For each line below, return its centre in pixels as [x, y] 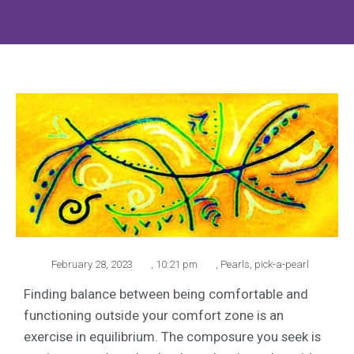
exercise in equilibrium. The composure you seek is [172, 336]
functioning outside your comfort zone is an [154, 315]
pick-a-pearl [282, 264]
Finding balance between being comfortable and [166, 294]
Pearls [235, 264]
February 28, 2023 [92, 264]
